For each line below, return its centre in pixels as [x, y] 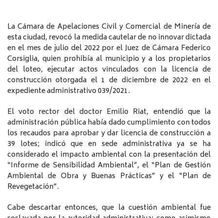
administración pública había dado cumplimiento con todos [109, 123]
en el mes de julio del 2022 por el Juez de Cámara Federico [109, 48]
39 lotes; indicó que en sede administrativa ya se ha [109, 144]
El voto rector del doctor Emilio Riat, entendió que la [109, 112]
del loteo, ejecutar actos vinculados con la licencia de [109, 70]
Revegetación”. [33, 187]
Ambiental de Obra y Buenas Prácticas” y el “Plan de [109, 176]
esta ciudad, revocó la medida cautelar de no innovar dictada [109, 37]
